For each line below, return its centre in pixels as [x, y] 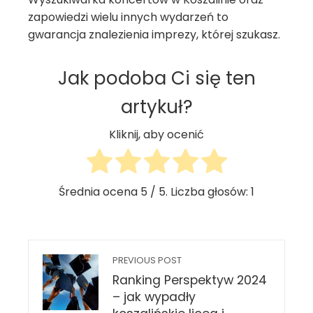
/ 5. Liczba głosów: [199, 192]
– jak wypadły [154, 297]
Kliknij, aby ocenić [156, 135]
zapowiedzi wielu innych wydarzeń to [128, 17]
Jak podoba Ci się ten [156, 78]
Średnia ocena [100, 192]
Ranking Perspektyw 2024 [190, 281]
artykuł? [156, 107]
